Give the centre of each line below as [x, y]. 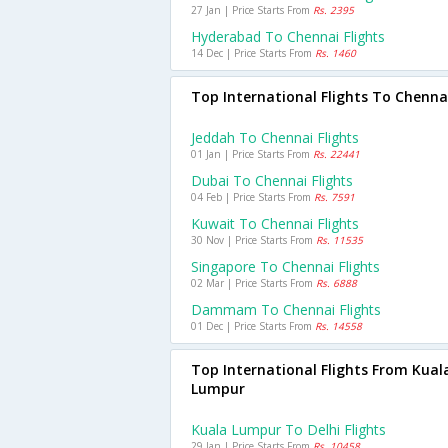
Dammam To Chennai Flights [286, 309]
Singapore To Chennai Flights [285, 266]
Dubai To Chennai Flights [272, 180]
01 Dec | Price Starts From [253, 326]
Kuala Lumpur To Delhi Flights [288, 429]
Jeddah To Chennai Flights [275, 137]
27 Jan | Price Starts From [252, 10]
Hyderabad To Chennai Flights [288, 36]
